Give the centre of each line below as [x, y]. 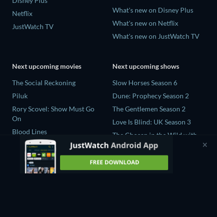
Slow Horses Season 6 [145, 82]
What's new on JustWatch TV [156, 36]
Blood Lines [30, 131]
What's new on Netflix [145, 23]
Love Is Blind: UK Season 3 [152, 122]
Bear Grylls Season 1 [143, 144]
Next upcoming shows [146, 66]
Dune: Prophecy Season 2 [151, 95]
